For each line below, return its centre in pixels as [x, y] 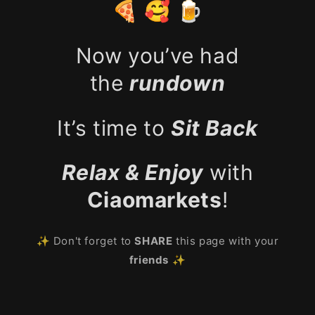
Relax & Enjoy [133, 173]
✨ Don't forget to [85, 241]
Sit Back [214, 128]
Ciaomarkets [154, 200]
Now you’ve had [157, 55]
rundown [178, 83]
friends [149, 260]
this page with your [226, 241]
